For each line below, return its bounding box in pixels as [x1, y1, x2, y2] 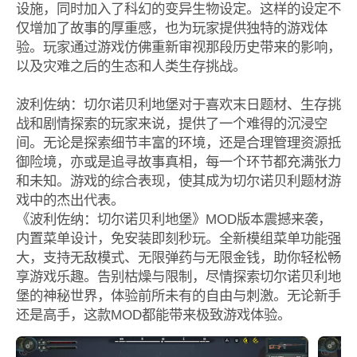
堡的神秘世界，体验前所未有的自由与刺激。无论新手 [15, 287, 341, 304]
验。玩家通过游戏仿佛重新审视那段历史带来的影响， [15, 38, 341, 55]
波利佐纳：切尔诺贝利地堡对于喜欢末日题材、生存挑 [15, 96, 341, 112]
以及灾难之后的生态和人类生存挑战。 [15, 57, 246, 74]
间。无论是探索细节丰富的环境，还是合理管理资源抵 [15, 134, 341, 151]
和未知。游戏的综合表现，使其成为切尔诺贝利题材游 [15, 172, 341, 189]
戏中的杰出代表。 [15, 191, 124, 208]
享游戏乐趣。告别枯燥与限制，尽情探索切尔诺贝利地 [15, 268, 341, 284]
